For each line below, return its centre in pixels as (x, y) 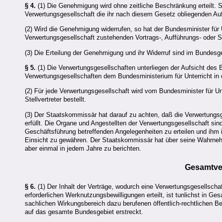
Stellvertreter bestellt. (55, 100)
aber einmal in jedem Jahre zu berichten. (83, 148)
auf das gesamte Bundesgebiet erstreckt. (84, 212)
